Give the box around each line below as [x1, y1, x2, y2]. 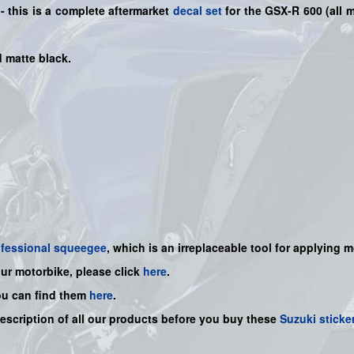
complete [55, 2, 109, 19]
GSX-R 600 [265, 2, 326, 19]
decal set [172, 2, 223, 19]
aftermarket [108, 2, 170, 19]
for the [222, 2, 265, 19]
